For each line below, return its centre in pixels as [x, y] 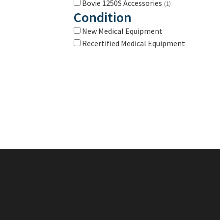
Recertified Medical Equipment [134, 43]
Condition [103, 17]
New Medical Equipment [122, 31]
